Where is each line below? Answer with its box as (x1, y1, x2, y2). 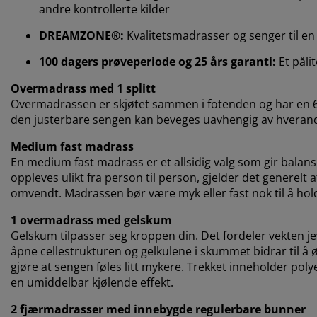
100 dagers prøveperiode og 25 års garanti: (39, 54, 279, 70)
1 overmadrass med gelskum (11, 212, 172, 229)
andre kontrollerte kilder (39, 1, 170, 18)
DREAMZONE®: (39, 28, 124, 44)
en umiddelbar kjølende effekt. (11, 275, 173, 291)
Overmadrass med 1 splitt (11, 81, 156, 97)
